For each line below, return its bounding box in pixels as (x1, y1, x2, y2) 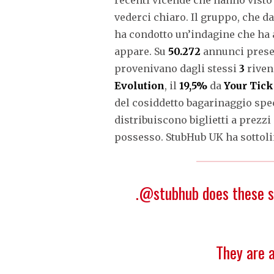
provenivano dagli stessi (114, 62, 239, 75)
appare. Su (114, 45, 168, 57)
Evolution (114, 79, 165, 92)
